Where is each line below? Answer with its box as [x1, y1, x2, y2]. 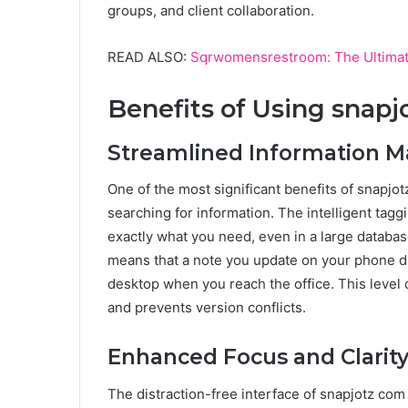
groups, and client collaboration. [107, 2, 314, 20]
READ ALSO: [107, 48, 190, 66]
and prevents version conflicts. [107, 299, 306, 317]
